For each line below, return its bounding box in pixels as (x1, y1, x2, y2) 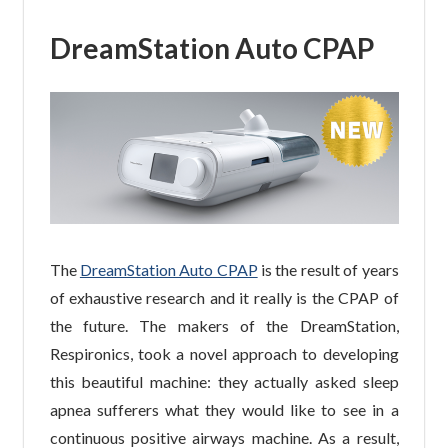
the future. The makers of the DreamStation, (49, 315, 399, 335)
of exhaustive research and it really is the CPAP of (49, 287, 399, 307)
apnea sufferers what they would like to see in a (49, 399, 399, 419)
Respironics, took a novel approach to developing (49, 343, 399, 363)
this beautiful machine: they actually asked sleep (49, 371, 399, 391)
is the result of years (257, 259, 399, 279)
